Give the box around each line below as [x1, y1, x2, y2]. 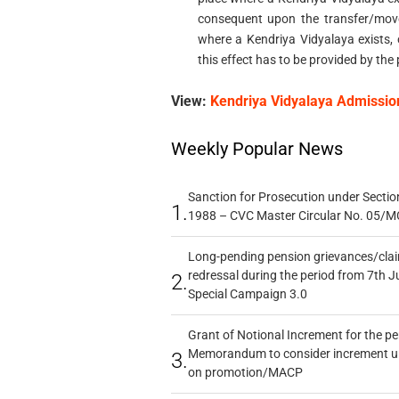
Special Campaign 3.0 [187, 287, 307, 302]
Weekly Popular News [170, 138, 343, 160]
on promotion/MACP [187, 365, 303, 380]
